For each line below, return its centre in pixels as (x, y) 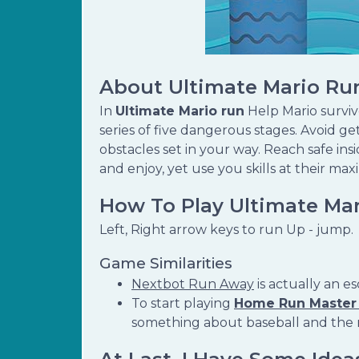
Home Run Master (295, 303)
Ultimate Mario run (180, 111)
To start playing (183, 303)
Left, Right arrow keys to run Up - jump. (226, 230)
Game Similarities (166, 263)
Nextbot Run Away (193, 284)
